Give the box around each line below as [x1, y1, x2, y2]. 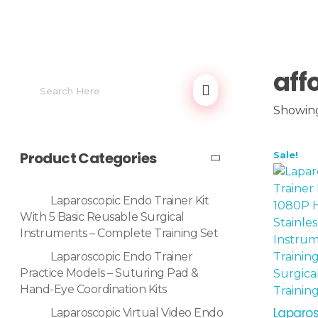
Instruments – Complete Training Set [20, 226, 219, 241]
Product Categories [20, 148, 157, 169]
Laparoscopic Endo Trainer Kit [50, 194, 209, 208]
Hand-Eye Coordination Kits [20, 283, 167, 297]
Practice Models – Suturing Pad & [20, 266, 199, 280]
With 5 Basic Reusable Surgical [20, 210, 185, 224]
